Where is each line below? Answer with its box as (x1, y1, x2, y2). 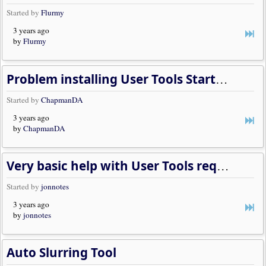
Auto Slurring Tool (7, 244, 117, 261)
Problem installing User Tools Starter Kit (216, 70, 229, 87)
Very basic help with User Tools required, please (217, 157, 230, 174)
